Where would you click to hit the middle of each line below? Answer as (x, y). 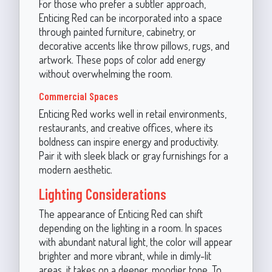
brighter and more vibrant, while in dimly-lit (125, 255)
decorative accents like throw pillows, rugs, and (134, 45)
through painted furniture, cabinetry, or (117, 31)
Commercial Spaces (78, 96)
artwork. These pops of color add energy (122, 59)
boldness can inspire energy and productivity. (128, 141)
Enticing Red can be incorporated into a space (130, 17)
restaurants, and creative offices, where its (126, 127)
